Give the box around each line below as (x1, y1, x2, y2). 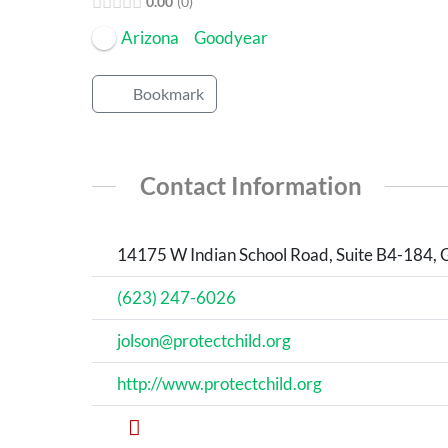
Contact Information (139, 170, 362, 200)
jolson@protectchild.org (116, 330, 291, 352)
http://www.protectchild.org (116, 373, 322, 395)
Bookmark (132, 84, 204, 103)
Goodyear (194, 27, 269, 48)
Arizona (121, 27, 180, 48)
